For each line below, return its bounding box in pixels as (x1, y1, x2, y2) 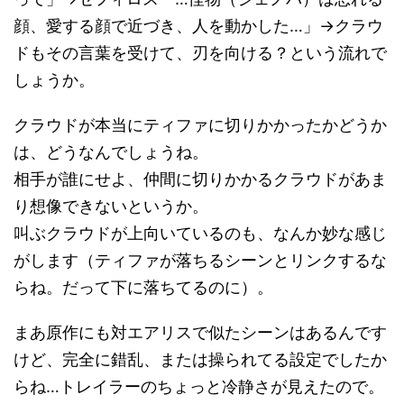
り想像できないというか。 (14, 196, 208, 216)
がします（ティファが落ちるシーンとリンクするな (14, 250, 387, 270)
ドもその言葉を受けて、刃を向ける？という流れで (14, 42, 387, 62)
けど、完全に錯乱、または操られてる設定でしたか (14, 349, 387, 369)
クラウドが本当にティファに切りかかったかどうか (14, 115, 387, 134)
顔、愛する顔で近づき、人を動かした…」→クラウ (14, 15, 383, 35)
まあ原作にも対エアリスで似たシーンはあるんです (14, 322, 387, 342)
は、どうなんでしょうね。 (14, 142, 208, 161)
